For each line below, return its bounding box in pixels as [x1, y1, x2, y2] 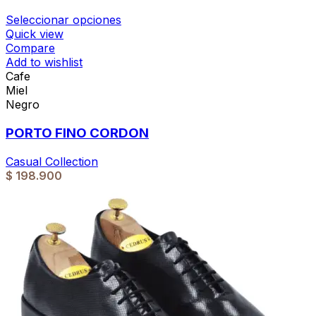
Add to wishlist [6, 55, 83, 70]
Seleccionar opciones [6, 13, 121, 28]
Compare [6, 41, 55, 56]
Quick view [6, 27, 63, 42]
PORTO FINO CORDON [6, 124, 149, 141]
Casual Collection [6, 154, 98, 169]
